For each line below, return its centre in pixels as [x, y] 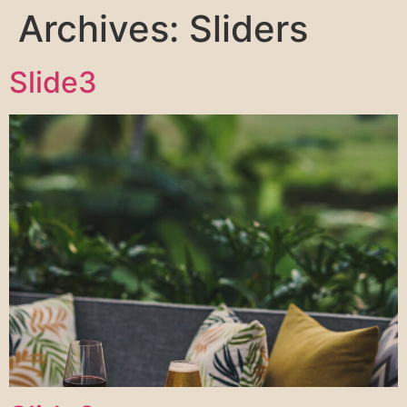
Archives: [104, 29]
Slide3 [53, 82]
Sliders [248, 29]
